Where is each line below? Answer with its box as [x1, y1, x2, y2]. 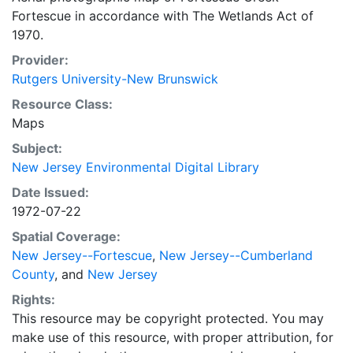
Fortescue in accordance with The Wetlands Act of [12, 8, 314, 24]
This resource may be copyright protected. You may [12, 310, 324, 326]
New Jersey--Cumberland [159, 247, 313, 263]
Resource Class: [12, 96, 113, 112]
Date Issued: [12, 184, 89, 200]
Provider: [12, 52, 69, 68]
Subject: [12, 140, 62, 156]
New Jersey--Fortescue [12, 247, 152, 263]
